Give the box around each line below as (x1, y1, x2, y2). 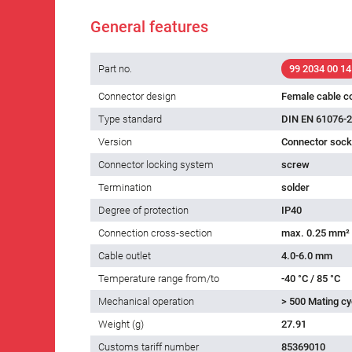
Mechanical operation (98, 295, 194, 308)
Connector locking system (98, 159, 214, 171)
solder (281, 181, 310, 194)
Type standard (98, 113, 162, 126)
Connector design (98, 90, 176, 103)
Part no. (98, 63, 132, 75)
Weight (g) (98, 318, 144, 331)
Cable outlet (98, 250, 151, 262)
